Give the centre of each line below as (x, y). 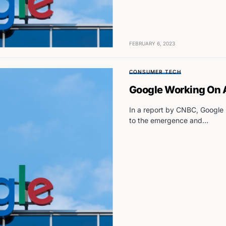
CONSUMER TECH (155, 71)
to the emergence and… (168, 120)
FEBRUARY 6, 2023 (152, 43)
